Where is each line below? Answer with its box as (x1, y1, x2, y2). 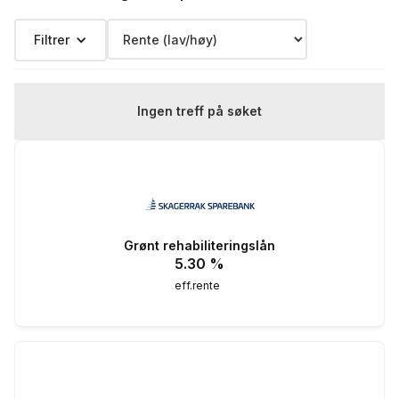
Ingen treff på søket (137, 103, 262, 119)
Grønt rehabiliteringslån (124, 237, 275, 253)
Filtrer (34, 32, 69, 48)
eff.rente (175, 278, 220, 292)
